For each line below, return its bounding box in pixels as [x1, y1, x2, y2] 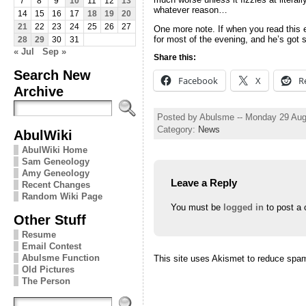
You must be [170, 202, 223, 213]
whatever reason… [153, 4, 227, 15]
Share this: [153, 53, 196, 63]
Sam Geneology [21, 156, 89, 167]
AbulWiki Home [21, 144, 87, 155]
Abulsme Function [21, 252, 100, 263]
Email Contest [21, 240, 81, 251]
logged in [223, 202, 264, 213]
